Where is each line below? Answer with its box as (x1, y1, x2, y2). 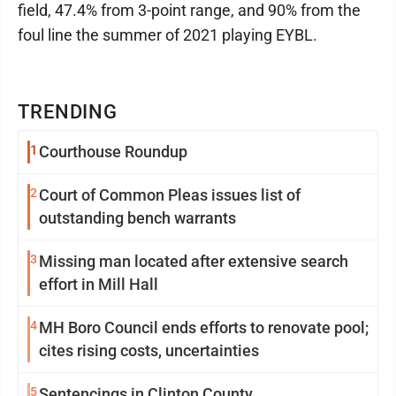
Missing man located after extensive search (39, 252, 348, 270)
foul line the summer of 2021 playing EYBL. (18, 26, 317, 44)
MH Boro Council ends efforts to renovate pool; (39, 318, 250, 337)
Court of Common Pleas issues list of (39, 186, 301, 204)
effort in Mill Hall (39, 275, 158, 293)
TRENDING (18, 101, 118, 123)
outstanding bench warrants (39, 209, 236, 227)
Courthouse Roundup (39, 142, 187, 161)
